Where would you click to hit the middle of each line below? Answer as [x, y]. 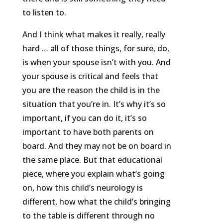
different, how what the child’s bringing [96, 202]
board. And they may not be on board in [97, 146]
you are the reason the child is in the [91, 90]
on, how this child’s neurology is [82, 188]
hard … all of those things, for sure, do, [96, 49]
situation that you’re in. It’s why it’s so [94, 104]
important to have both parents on [88, 132]
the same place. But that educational [92, 160]
